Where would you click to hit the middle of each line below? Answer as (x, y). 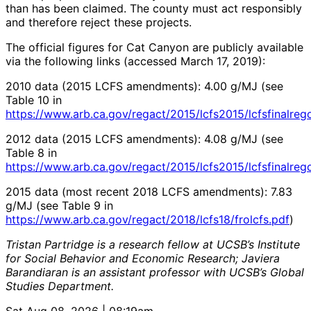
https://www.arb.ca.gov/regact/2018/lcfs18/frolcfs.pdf (148, 220)
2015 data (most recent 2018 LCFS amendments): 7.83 (149, 192)
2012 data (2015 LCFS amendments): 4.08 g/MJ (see (144, 139)
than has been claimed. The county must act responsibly (154, 9)
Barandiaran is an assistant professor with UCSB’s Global (155, 272)
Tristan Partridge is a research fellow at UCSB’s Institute (153, 245)
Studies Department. (60, 286)
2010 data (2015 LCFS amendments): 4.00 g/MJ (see (144, 86)
